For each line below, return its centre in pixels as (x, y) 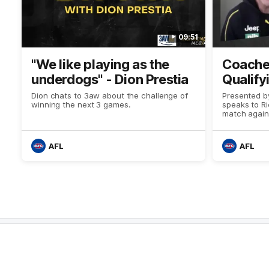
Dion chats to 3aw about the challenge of (110, 95)
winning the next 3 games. (81, 104)
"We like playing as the (100, 64)
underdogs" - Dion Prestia (110, 79)
